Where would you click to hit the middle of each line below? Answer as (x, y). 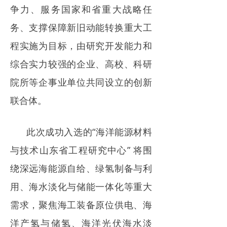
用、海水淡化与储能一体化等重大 (81, 187)
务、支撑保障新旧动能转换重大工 (81, 28)
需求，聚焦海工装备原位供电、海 (81, 205)
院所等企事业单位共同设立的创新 (81, 82)
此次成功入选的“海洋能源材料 (89, 132)
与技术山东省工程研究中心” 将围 (81, 150)
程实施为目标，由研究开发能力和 (81, 46)
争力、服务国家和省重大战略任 (81, 9)
